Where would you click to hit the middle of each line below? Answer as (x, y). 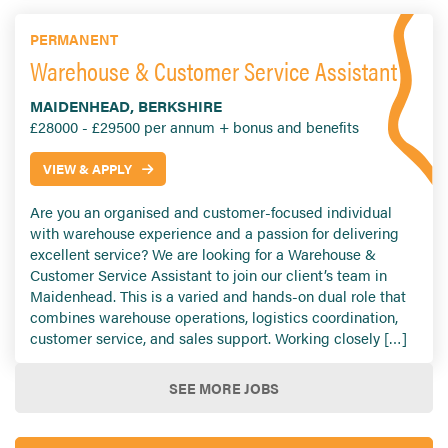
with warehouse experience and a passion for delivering (214, 233)
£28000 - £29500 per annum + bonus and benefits (194, 127)
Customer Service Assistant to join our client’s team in (208, 275)
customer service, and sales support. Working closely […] (218, 338)
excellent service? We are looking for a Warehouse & (203, 254)
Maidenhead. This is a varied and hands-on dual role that (218, 296)
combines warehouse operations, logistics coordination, (214, 317)
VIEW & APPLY (87, 169)
